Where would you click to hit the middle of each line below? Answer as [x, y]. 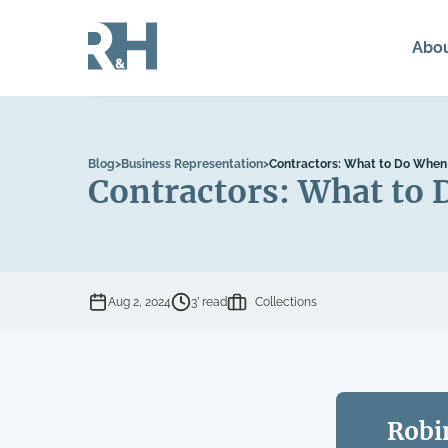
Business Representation [192, 164]
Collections [286, 302]
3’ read [209, 302]
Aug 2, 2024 [139, 302]
